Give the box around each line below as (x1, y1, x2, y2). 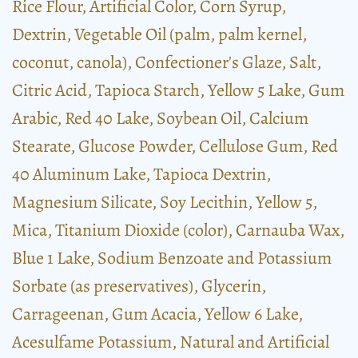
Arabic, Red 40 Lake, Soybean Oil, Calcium (12, 105, 308, 130)
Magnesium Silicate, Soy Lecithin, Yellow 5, (12, 189, 317, 214)
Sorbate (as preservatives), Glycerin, (12, 273, 266, 298)
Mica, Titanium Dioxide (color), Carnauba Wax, (12, 217, 344, 242)
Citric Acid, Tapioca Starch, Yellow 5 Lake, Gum (12, 78, 344, 102)
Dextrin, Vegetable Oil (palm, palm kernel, (12, 22, 307, 46)
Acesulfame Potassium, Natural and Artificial (12, 329, 329, 354)
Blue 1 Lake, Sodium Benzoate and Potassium (12, 245, 332, 270)
